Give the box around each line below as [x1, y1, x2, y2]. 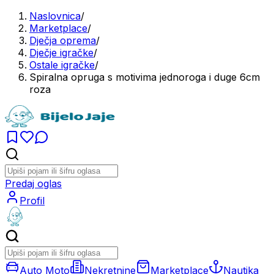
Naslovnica [29, 10, 81, 22]
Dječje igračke [29, 46, 94, 59]
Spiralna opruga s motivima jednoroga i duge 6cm [29, 71, 260, 83]
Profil [20, 194, 45, 207]
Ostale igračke [29, 59, 95, 71]
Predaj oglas [5, 177, 62, 190]
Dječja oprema [29, 34, 96, 46]
